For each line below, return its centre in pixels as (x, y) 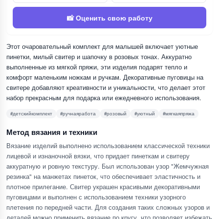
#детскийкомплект (32, 113)
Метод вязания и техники (52, 132)
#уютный (144, 113)
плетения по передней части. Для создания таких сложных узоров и (108, 207)
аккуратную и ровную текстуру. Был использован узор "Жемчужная (108, 166)
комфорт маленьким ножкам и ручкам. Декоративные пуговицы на (105, 77)
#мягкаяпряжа (179, 113)
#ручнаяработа (78, 113)
